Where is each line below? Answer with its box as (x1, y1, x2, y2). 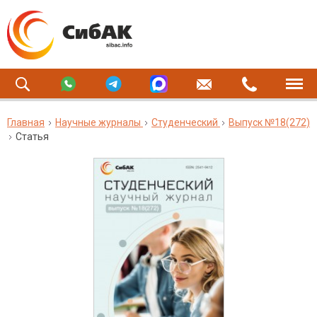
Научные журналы (55, 117, 141, 128)
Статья (16, 131, 49, 142)
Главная (7, 117, 45, 128)
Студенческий (151, 117, 218, 128)
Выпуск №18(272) (229, 117, 310, 128)
